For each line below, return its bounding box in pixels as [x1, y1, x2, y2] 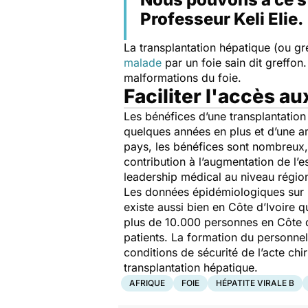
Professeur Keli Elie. [140, 9, 303, 30]
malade [124, 56, 162, 70]
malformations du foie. [124, 71, 241, 85]
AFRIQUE [129, 278, 165, 289]
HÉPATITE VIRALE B [216, 278, 294, 289]
